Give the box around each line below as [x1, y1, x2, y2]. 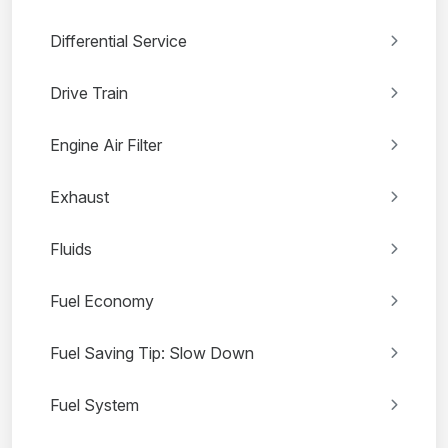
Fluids [50, 239, 92, 260]
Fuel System [50, 395, 139, 416]
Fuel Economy [50, 291, 154, 312]
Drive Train [50, 83, 128, 104]
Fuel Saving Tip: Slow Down [50, 343, 254, 364]
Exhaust [50, 187, 109, 208]
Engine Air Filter [50, 135, 162, 156]
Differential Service [50, 31, 187, 52]
